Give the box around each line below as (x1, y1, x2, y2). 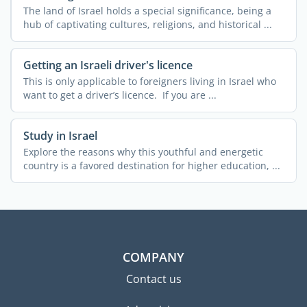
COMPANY (123, 248, 184, 265)
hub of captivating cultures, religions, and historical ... (23, 18, 272, 32)
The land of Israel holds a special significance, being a (23, 4, 271, 18)
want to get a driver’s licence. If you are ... (23, 88, 217, 102)
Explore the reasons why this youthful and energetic (23, 145, 263, 159)
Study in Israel (23, 127, 97, 143)
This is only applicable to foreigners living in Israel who (23, 75, 276, 88)
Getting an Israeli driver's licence (23, 57, 193, 73)
